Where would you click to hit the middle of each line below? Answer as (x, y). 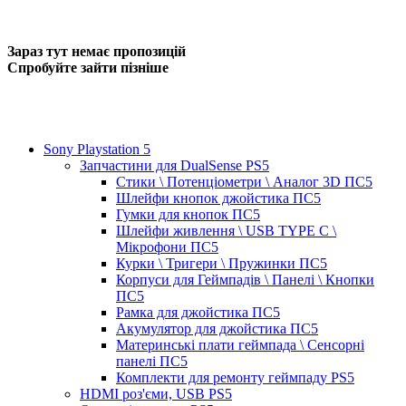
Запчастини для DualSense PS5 (174, 165)
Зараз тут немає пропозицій (97, 52)
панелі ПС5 (152, 361)
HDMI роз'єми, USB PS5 (156, 393)
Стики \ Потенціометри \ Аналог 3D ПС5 (244, 181)
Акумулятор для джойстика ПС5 (217, 328)
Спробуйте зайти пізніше (88, 68)
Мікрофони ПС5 (167, 246)
